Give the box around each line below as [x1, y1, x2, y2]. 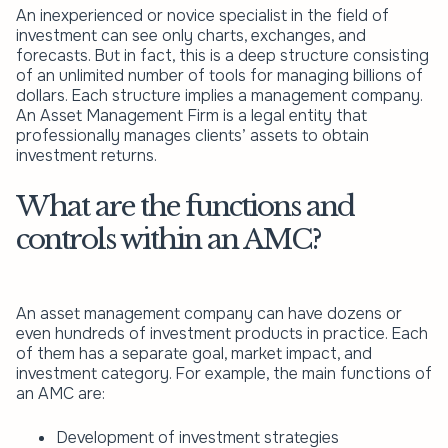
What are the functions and [16, 188, 354, 224]
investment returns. [16, 144, 157, 166]
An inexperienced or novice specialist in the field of [16, 4, 389, 26]
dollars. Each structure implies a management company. [16, 84, 422, 106]
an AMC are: [16, 382, 105, 404]
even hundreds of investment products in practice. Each [16, 322, 428, 344]
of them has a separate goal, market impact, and [16, 342, 372, 364]
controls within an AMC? [16, 221, 321, 257]
